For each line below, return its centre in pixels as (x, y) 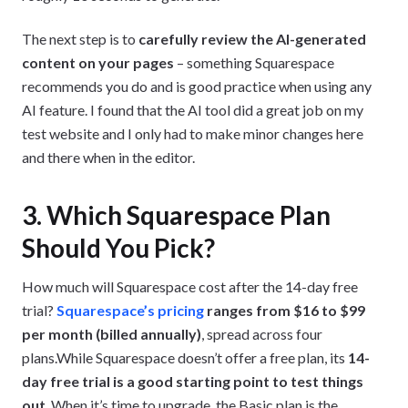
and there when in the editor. (108, 158)
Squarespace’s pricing (130, 311)
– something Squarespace (254, 63)
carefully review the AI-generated (252, 39)
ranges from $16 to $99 (285, 311)
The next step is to (80, 39)
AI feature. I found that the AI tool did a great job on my (193, 110)
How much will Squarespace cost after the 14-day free (190, 287)
